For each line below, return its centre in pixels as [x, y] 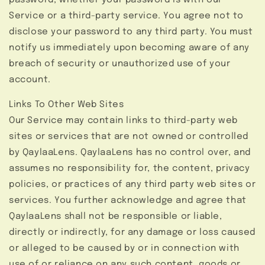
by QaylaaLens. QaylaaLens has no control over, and [130, 153]
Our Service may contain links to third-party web [123, 121]
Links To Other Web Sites [67, 105]
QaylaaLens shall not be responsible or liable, [116, 217]
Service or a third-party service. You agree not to [127, 16]
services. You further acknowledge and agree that [128, 201]
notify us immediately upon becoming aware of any [129, 48]
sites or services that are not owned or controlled [129, 137]
